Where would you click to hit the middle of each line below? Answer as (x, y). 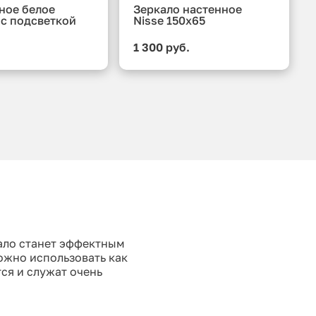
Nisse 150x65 (170, 21)
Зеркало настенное (188, 10)
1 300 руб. (162, 48)
